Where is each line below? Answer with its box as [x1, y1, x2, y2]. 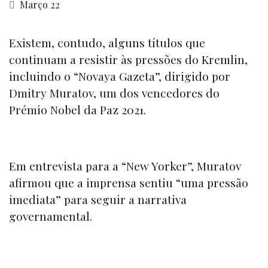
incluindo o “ [9, 68, 78, 84]
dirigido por [165, 68, 230, 84]
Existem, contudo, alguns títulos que [9, 34, 205, 50]
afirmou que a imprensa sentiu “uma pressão [9, 175, 248, 191]
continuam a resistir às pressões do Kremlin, [9, 51, 248, 67]
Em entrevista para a [9, 158, 121, 174]
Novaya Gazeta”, [78, 68, 165, 84]
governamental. [9, 208, 92, 224]
